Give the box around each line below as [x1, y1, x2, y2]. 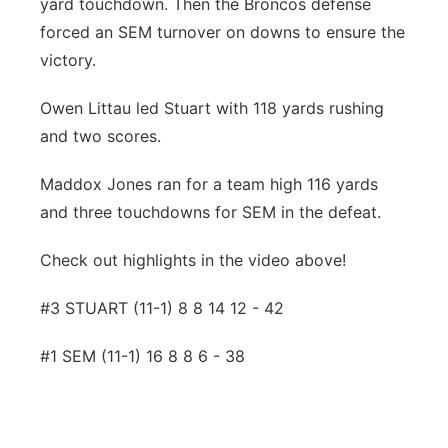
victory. [40, 50, 96, 70]
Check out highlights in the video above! [40, 250, 346, 270]
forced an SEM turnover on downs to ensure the [40, 22, 405, 42]
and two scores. [40, 126, 161, 146]
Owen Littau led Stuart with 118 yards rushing [40, 98, 384, 118]
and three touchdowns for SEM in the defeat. [40, 202, 381, 222]
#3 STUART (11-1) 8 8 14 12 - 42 [40, 298, 284, 318]
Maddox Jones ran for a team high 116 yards [40, 174, 378, 194]
